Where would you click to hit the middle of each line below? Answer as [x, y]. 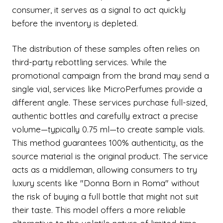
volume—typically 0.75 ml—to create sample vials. [108, 129]
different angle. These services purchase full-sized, [110, 102]
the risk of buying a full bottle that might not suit [105, 196]
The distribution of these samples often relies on [106, 49]
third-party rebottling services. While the [89, 62]
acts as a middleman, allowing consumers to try [105, 169]
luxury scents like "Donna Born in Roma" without [106, 183]
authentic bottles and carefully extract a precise [105, 116]
